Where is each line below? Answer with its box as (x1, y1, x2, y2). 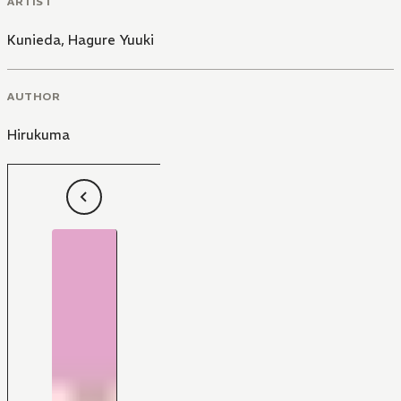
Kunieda (7, 31, 61, 48)
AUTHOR (7, 89, 61, 103)
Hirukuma (7, 125, 70, 143)
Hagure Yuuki (68, 31, 154, 48)
